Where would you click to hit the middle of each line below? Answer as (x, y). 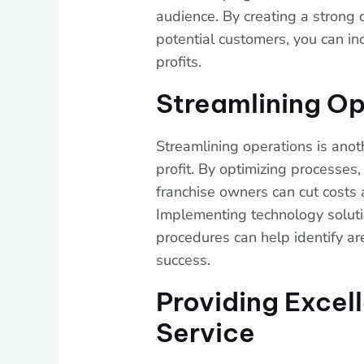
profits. (179, 62)
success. (184, 260)
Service (206, 333)
